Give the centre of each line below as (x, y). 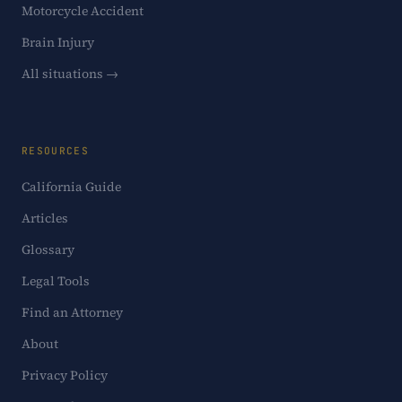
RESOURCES (56, 151)
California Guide (71, 187)
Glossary (48, 249)
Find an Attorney (72, 312)
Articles (45, 218)
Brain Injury (58, 42)
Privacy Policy (65, 375)
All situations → (70, 74)
